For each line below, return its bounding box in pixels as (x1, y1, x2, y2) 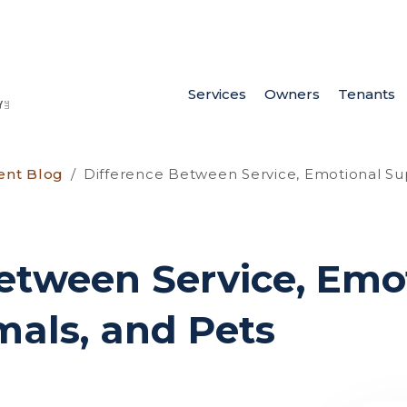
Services (187, 85, 246, 103)
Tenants (337, 85, 395, 103)
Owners (263, 85, 320, 103)
